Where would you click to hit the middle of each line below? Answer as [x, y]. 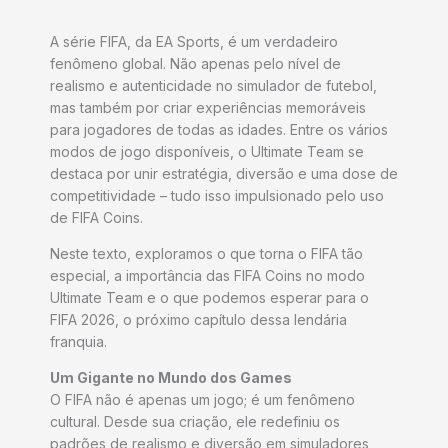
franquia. [78, 341]
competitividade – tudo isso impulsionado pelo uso [217, 195]
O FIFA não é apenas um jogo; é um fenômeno [202, 399]
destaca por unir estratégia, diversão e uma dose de [224, 173]
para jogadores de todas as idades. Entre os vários [219, 129]
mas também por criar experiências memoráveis [208, 107]
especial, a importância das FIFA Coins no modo [207, 275]
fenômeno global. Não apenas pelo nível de [195, 63]
